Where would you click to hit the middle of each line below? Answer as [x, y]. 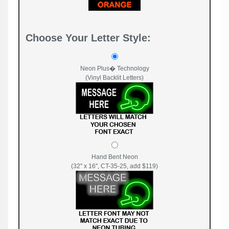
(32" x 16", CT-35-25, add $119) [114, 166]
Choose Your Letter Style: [88, 38]
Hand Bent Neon [114, 157]
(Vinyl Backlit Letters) [114, 77]
